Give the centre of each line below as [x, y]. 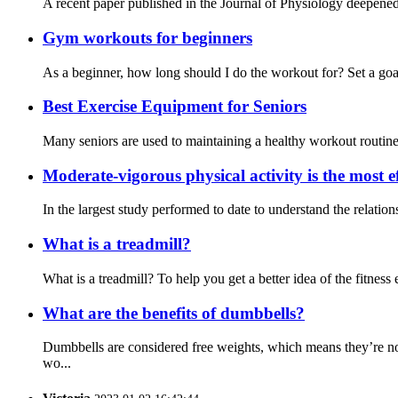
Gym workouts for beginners [147, 37]
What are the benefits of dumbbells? [174, 313]
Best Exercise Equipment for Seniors [175, 107]
